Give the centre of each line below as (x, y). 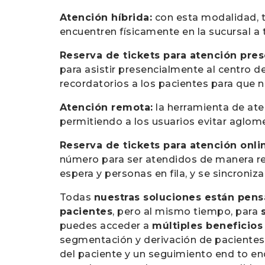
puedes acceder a (106, 226)
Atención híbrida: (106, 17)
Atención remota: (106, 107)
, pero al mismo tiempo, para (187, 211)
